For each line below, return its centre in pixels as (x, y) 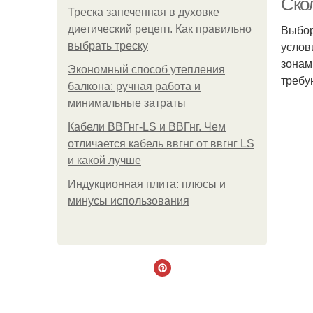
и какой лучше (104, 160)
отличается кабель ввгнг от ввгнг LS (161, 144)
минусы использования (129, 201)
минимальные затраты (127, 103)
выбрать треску (108, 46)
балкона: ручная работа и (134, 86)
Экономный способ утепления (146, 70)
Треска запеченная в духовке (144, 12)
